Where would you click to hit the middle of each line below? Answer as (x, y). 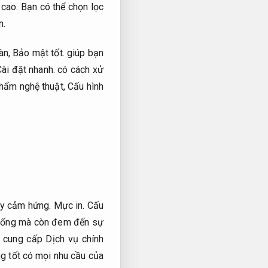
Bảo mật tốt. (39, 53)
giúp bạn (84, 53)
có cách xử (79, 69)
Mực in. (69, 206)
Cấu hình (86, 86)
